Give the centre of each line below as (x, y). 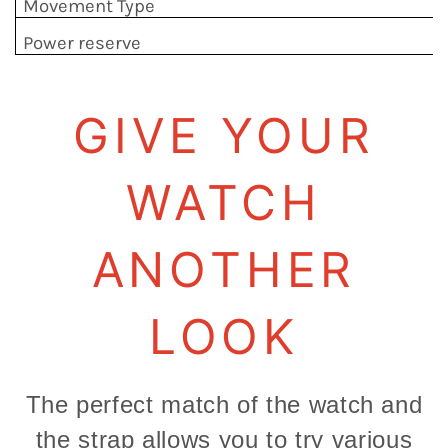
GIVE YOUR (224, 136)
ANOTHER (224, 270)
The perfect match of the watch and (224, 405)
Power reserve (82, 43)
